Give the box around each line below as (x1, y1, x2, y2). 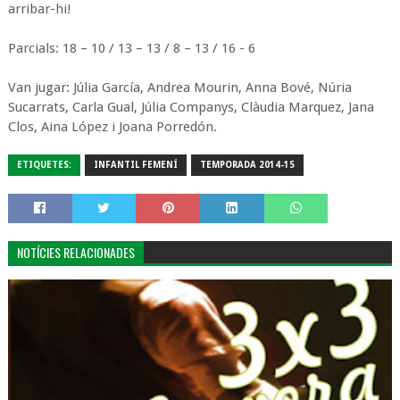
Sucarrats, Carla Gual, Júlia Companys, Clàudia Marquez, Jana (7, 99, 374, 115)
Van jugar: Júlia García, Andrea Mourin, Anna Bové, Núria (7, 79, 352, 96)
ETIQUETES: (16, 160, 71, 170)
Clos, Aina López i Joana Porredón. (7, 119, 217, 135)
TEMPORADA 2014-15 (199, 160, 295, 170)
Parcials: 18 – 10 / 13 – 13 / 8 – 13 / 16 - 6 (7, 40, 255, 56)
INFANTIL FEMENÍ (93, 160, 178, 170)
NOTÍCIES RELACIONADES (16, 243, 135, 262)
